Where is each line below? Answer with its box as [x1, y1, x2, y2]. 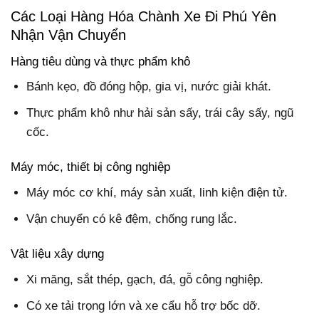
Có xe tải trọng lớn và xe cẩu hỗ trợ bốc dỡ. [26, 298, 261, 313]
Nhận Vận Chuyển [11, 27, 126, 43]
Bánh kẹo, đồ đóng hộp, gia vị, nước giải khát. [26, 80, 272, 94]
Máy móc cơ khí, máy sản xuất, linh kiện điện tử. [26, 185, 288, 199]
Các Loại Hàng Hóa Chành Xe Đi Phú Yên [11, 9, 276, 25]
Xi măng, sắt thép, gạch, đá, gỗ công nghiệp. [26, 272, 264, 286]
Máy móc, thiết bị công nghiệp [11, 160, 170, 174]
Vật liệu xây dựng [11, 247, 104, 261]
